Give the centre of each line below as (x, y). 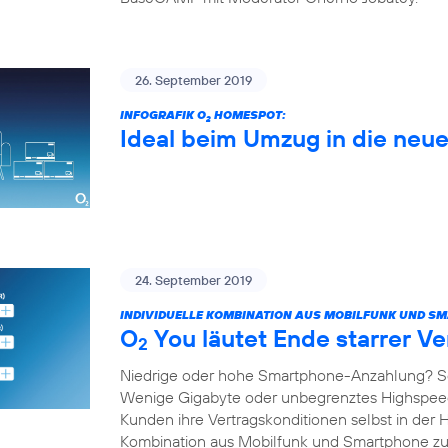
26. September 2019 (193, 79)
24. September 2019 (193, 280)
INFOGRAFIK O (163, 114)
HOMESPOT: (248, 114)
